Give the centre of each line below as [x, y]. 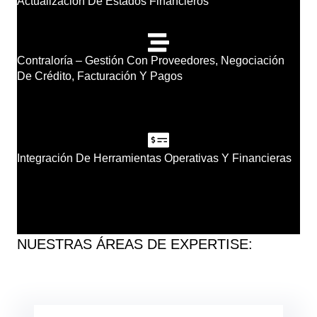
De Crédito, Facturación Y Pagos [100, 76]
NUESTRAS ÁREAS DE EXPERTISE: [135, 244]
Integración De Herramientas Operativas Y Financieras [154, 158]
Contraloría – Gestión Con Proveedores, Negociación [151, 61]
